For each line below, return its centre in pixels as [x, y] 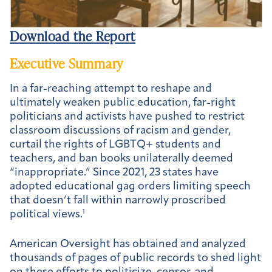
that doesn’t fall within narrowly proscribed [118, 201]
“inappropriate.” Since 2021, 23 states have [114, 173]
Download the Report [73, 36]
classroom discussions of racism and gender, [120, 131]
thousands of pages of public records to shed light [135, 259]
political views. [46, 215]
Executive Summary [67, 64]
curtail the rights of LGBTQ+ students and [115, 145]
